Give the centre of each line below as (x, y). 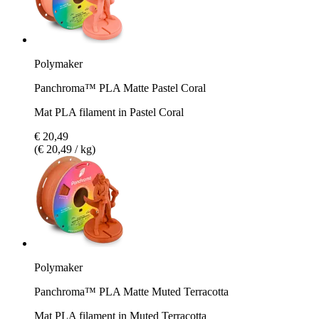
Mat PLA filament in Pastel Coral (109, 112)
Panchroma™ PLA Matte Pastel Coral (120, 88)
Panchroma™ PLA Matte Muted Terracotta (131, 291)
